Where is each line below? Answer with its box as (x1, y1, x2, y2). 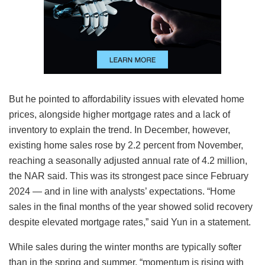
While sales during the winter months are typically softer (9, 241, 241, 252)
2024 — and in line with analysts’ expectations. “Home (9, 186, 235, 196)
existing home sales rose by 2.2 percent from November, (9, 140, 243, 150)
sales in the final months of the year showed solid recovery (9, 201, 253, 212)
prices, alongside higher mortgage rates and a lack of (9, 109, 230, 119)
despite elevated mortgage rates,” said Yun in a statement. (9, 216, 251, 227)
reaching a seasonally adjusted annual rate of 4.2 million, (9, 155, 247, 166)
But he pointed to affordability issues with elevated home (9, 93, 244, 104)
